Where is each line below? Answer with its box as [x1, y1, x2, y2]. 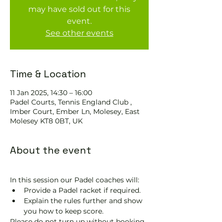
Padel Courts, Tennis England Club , [10, 98, 132, 107]
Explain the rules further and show [24, 196, 144, 205]
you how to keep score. [24, 207, 104, 216]
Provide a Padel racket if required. [24, 186, 141, 195]
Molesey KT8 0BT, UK [10, 116, 83, 125]
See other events [45, 28, 113, 38]
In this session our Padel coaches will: [10, 175, 139, 184]
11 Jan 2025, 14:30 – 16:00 [10, 88, 92, 97]
